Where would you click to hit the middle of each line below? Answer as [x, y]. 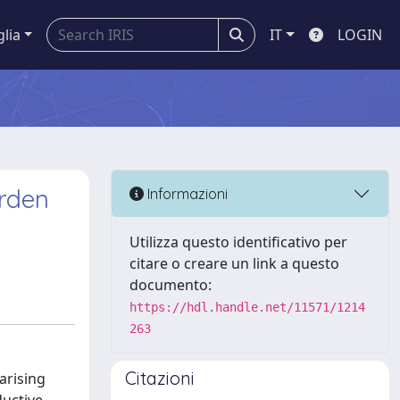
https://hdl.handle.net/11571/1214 [247, 307]
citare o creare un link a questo [234, 263]
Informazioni [186, 193]
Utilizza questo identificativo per [238, 242]
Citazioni [160, 378]
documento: [171, 285]
